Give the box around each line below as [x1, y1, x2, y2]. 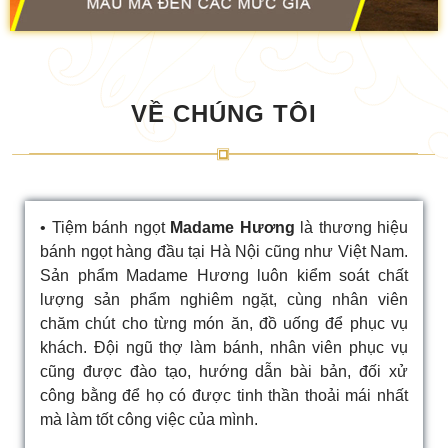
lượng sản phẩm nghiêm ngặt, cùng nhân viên [40, 291, 408, 309]
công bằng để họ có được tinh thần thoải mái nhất [40, 387, 408, 405]
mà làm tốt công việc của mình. [40, 411, 258, 429]
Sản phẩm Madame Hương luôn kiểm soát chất [40, 267, 408, 285]
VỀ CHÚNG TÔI [131, 100, 317, 128]
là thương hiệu [294, 219, 408, 237]
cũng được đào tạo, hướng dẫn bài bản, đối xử [40, 363, 408, 381]
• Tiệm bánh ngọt [40, 219, 170, 237]
